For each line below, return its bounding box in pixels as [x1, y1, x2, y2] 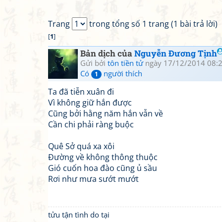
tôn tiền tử [108, 58, 143, 68]
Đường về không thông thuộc [48, 152, 158, 163]
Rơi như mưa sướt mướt [48, 173, 139, 184]
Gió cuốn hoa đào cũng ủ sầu [48, 163, 157, 173]
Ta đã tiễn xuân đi [48, 86, 114, 97]
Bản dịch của [80, 48, 134, 59]
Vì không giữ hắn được [48, 97, 132, 108]
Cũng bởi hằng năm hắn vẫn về [48, 108, 163, 119]
